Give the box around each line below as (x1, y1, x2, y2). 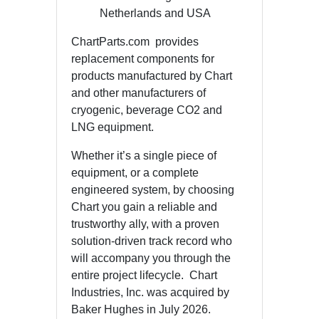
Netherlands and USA (100, 6, 211, 19)
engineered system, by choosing (71, 183, 234, 196)
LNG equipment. (71, 120, 154, 133)
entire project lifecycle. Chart (71, 268, 217, 281)
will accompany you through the (71, 251, 231, 264)
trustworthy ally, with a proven (71, 217, 219, 230)
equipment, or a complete (71, 166, 199, 179)
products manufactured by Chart (71, 69, 232, 82)
